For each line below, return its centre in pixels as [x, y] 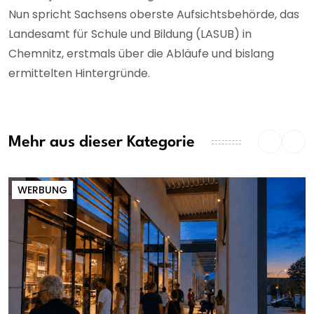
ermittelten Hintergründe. [81, 74]
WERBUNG [42, 190]
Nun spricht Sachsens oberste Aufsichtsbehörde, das [154, 15]
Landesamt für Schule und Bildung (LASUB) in [130, 34]
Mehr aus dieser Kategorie [102, 142]
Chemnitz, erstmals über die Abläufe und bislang [141, 54]
